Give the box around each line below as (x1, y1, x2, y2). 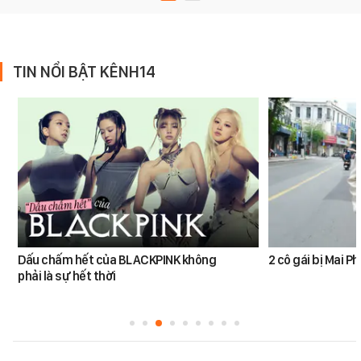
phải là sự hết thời (18, 268, 116, 284)
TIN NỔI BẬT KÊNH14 (13, 61, 156, 81)
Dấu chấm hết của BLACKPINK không (18, 252, 217, 268)
